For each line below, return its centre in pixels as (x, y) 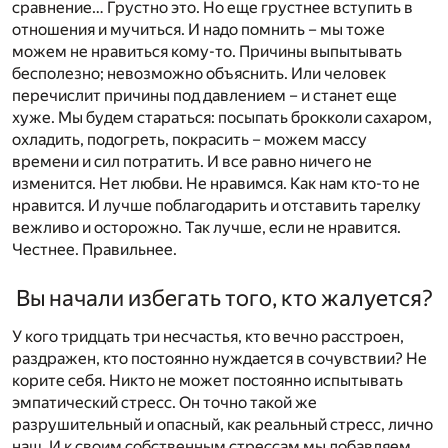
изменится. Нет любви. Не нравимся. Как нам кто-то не (216, 183)
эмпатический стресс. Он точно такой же (164, 402)
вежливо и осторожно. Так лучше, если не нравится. (206, 227)
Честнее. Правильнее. (94, 249)
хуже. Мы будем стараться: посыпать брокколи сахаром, (222, 117)
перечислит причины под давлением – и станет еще (204, 95)
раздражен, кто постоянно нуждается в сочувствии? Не (219, 358)
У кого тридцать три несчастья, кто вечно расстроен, (208, 336)
